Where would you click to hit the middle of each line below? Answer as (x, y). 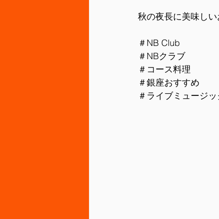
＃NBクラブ (162, 56)
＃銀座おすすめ (169, 82)
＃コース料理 (164, 69)
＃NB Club (159, 43)
